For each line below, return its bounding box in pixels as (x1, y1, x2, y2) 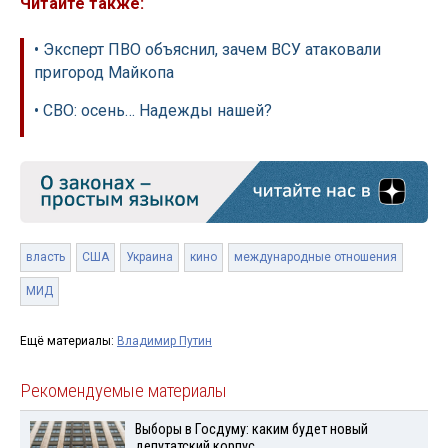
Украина (126, 250, 173, 265)
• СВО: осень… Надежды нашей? (34, 101, 272, 121)
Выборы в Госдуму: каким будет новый (134, 421, 368, 439)
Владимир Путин (117, 334, 212, 349)
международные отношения (234, 250, 397, 265)
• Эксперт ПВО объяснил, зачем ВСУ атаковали (34, 40, 381, 60)
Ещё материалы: (20, 334, 117, 349)
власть (26, 250, 65, 265)
